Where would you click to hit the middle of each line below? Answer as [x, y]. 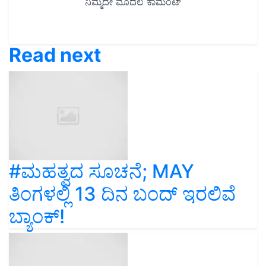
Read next [55, 55]
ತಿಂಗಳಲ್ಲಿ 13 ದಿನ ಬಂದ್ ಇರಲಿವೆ [122, 194]
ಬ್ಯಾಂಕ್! [37, 217]
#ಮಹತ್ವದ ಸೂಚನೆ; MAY [102, 172]
